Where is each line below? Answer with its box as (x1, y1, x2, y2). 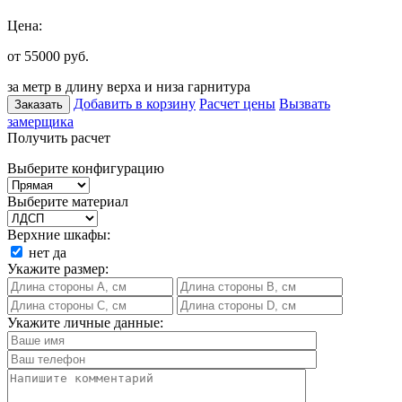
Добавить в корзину (74, 95, 196, 111)
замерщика (7, 113, 74, 129)
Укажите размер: (7, 260, 109, 276)
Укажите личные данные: (7, 314, 163, 330)
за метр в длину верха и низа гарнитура (7, 78, 250, 94)
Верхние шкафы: (7, 226, 110, 242)
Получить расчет (7, 129, 110, 145)
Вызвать (279, 95, 330, 111)
